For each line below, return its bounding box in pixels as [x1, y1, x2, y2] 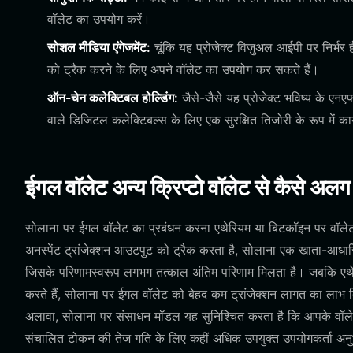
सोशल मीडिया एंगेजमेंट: [47, 39, 150, 55]
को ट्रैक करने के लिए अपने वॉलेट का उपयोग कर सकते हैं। [47, 61, 319, 77]
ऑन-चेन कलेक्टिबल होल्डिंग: [47, 90, 178, 106]
